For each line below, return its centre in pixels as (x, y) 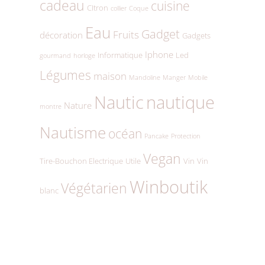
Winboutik (168, 186)
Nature (77, 105)
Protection (185, 136)
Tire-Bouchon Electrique (81, 161)
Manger (174, 77)
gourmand (55, 55)
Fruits (126, 34)
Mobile (198, 77)
